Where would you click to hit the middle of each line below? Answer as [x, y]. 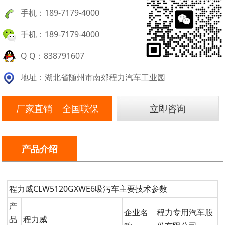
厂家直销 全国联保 [57, 108]
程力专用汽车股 [185, 213]
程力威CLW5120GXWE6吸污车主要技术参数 [88, 189]
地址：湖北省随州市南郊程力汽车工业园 [91, 77]
